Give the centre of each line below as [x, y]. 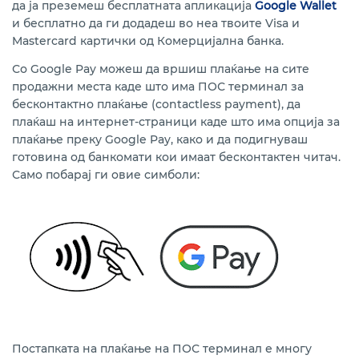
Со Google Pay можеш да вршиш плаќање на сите [161, 69]
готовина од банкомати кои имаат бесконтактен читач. [176, 157]
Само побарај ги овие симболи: [106, 175]
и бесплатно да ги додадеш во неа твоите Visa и [156, 23]
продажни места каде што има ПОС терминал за [158, 87]
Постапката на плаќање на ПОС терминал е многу [162, 349]
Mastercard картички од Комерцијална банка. [148, 41]
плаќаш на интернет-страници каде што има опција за [176, 122]
